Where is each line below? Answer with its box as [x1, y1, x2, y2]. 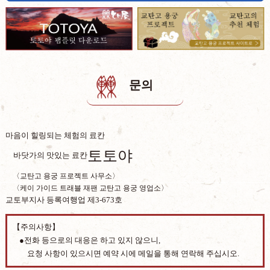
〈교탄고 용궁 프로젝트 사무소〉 [12, 171, 119, 180]
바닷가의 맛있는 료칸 [13, 150, 87, 160]
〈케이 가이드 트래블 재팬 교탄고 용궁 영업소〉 [12, 183, 168, 192]
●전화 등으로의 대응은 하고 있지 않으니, [19, 236, 160, 245]
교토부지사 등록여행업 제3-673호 [5, 195, 122, 204]
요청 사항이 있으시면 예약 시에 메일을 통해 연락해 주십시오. [27, 249, 239, 259]
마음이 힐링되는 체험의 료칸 [5, 130, 105, 140]
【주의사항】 [12, 222, 60, 232]
